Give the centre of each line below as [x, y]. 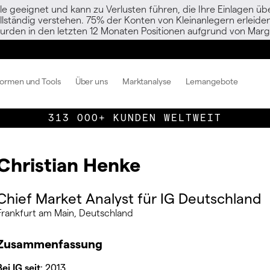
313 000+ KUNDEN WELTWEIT [135, 118]
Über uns [91, 81]
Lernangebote [212, 81]
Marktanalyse [146, 81]
